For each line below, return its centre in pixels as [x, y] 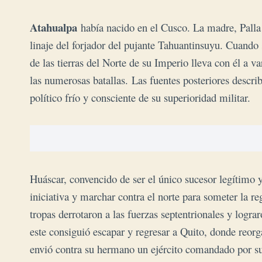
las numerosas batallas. [79, 80]
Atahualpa [55, 27]
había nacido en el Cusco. [137, 27]
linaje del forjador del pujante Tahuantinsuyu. [126, 44]
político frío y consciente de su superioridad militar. [140, 97]
